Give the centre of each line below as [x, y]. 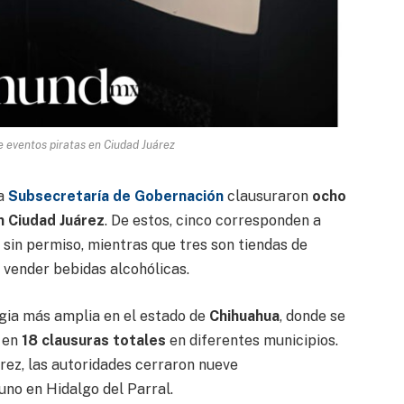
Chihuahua [244, 316]
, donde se [312, 316]
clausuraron [267, 196]
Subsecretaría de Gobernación [115, 196]
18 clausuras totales [93, 340]
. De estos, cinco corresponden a [212, 220]
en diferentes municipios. [252, 340]
